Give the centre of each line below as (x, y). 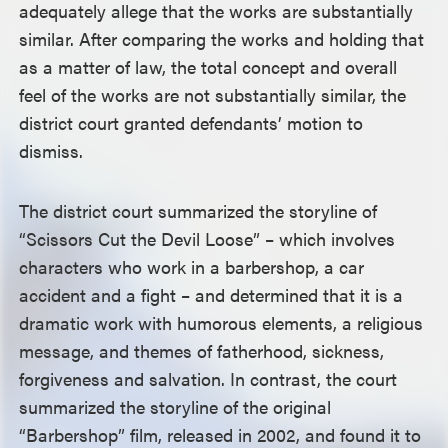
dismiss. (51, 150)
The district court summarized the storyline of (198, 210)
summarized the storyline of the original (175, 406)
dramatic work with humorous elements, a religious (221, 322)
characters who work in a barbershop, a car (192, 266)
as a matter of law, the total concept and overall (208, 66)
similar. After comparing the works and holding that (222, 38)
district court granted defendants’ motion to (191, 122)
